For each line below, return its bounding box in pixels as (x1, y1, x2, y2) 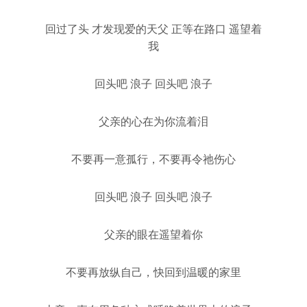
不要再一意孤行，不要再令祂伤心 (71, 152, 236, 166)
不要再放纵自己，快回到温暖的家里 (66, 265, 241, 279)
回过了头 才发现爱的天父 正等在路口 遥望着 (45, 22, 262, 36)
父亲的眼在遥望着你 (104, 228, 203, 241)
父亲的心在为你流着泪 (99, 114, 208, 128)
